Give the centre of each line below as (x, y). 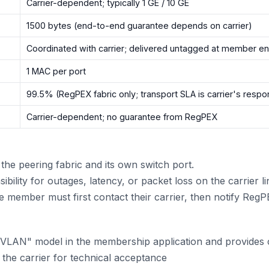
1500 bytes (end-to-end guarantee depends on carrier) (140, 25)
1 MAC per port (56, 71)
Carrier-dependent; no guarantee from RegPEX (122, 116)
